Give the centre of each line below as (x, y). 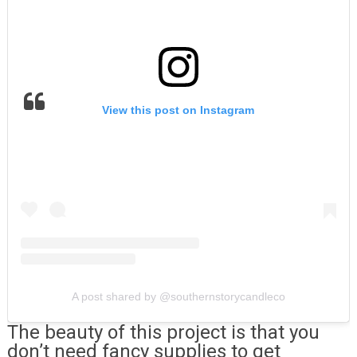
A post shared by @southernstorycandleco (178, 296)
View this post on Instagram (178, 110)
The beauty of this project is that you (163, 332)
